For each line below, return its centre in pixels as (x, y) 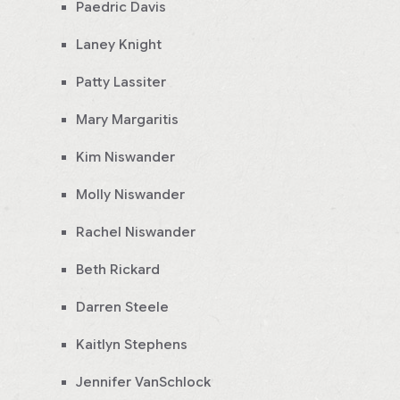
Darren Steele (122, 308)
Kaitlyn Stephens (132, 345)
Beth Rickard (118, 270)
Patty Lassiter (121, 83)
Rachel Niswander (136, 233)
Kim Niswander (125, 158)
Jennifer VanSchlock (143, 383)
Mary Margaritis (127, 120)
